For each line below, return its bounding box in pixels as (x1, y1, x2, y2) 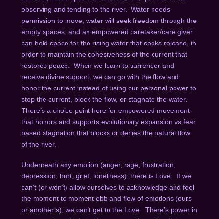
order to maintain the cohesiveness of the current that (21, 50, 187, 59)
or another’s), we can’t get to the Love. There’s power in (21, 205, 197, 214)
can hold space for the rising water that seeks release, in (21, 39, 196, 47)
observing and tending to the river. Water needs (21, 5, 170, 14)
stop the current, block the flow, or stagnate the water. (21, 95, 189, 104)
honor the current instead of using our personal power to (21, 84, 196, 92)
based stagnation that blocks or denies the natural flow (21, 129, 190, 137)
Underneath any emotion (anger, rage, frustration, (21, 160, 175, 169)
